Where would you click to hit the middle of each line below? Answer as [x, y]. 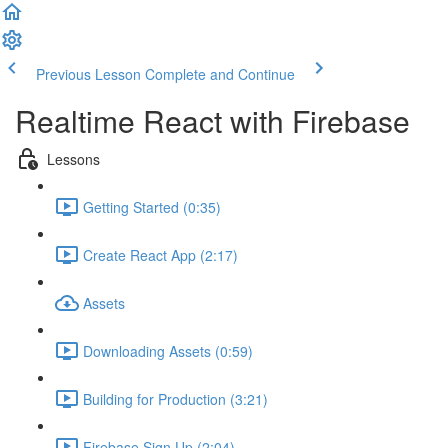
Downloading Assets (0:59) [168, 350]
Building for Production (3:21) [175, 398]
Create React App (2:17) [160, 254]
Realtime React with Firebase [212, 120]
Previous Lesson [88, 74]
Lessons [73, 158]
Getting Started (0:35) [152, 206]
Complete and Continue [220, 74]
